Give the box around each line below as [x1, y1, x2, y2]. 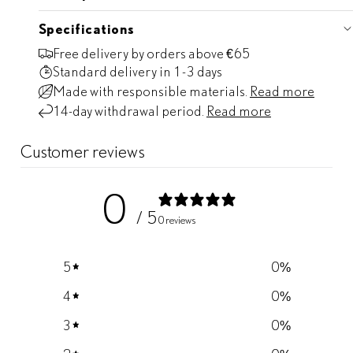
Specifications [39, 20, 135, 37]
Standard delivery [53, 63, 157, 80]
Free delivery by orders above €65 [53, 45, 250, 61]
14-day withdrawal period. [53, 102, 206, 119]
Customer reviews [20, 140, 145, 162]
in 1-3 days [159, 63, 222, 80]
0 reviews [158, 214, 196, 227]
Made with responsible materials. [53, 83, 250, 99]
